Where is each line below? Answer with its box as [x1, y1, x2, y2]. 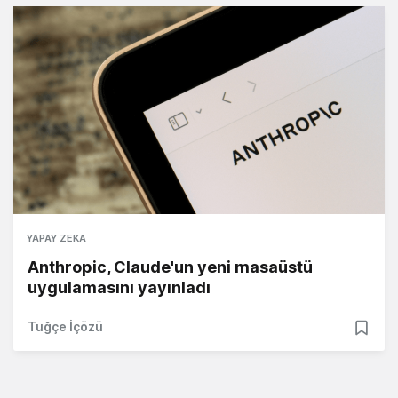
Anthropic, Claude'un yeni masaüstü [28, 258, 313, 277]
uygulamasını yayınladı [28, 278, 211, 298]
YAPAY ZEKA [27, 232, 86, 245]
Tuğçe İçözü [28, 319, 103, 335]
